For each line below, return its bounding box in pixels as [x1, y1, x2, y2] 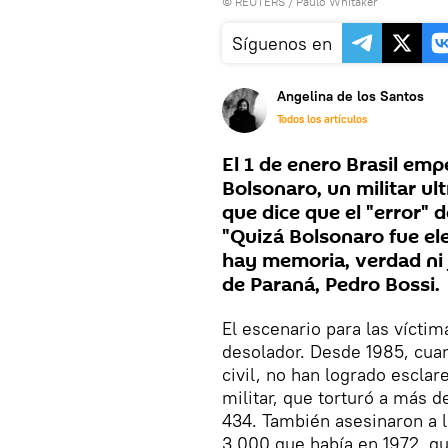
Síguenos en [232, 32, 332, 56]
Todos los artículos [277, 112, 367, 127]
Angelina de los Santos [277, 87, 424, 106]
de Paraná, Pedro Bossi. [222, 271, 440, 300]
